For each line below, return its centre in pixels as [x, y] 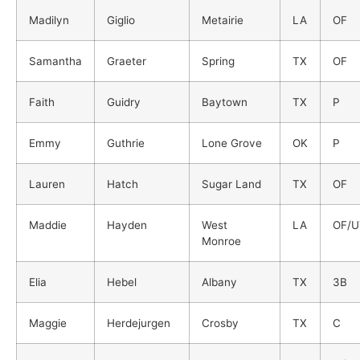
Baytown [225, 102]
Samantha [55, 61]
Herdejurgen [139, 323]
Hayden [127, 225]
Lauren [47, 184]
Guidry [124, 102]
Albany [219, 282]
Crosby [220, 323]
